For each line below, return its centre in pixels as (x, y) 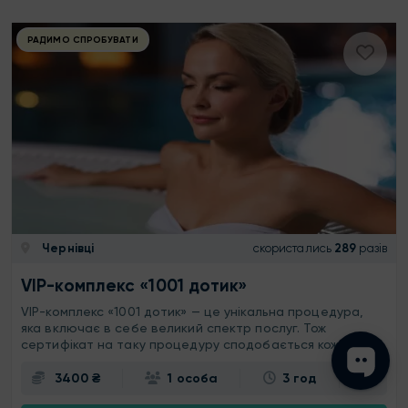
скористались (292, 249)
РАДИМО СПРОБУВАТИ (83, 40)
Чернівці (67, 249)
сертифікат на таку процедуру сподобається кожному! (197, 344)
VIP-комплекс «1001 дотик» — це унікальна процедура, (193, 311)
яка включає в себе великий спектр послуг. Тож (174, 327)
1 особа (193, 378)
